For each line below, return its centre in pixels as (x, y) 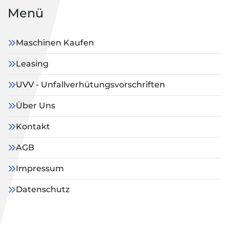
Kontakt (33, 127)
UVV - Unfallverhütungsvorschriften (90, 85)
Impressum (40, 168)
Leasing (32, 64)
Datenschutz (43, 189)
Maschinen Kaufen (55, 43)
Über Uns (36, 106)
